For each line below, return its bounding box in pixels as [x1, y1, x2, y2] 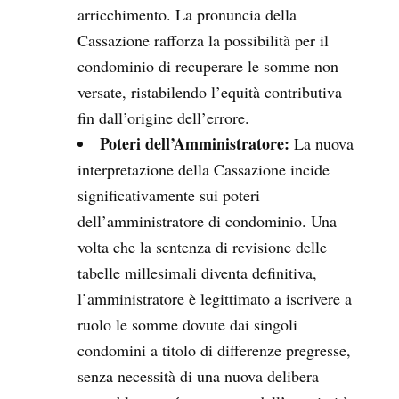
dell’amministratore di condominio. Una [77, 210, 337, 232]
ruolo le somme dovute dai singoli [77, 313, 297, 336]
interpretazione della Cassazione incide [77, 159, 330, 181]
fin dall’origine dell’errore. [77, 107, 249, 129]
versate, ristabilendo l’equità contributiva [77, 81, 342, 103]
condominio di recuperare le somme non [77, 55, 338, 77]
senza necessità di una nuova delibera [77, 365, 319, 387]
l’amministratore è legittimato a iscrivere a [77, 288, 352, 310]
